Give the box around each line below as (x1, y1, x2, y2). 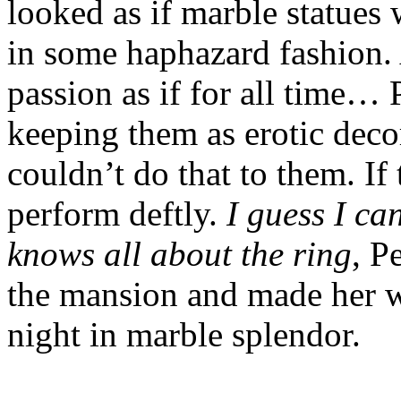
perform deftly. (7, 193, 226, 233)
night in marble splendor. (7, 314, 361, 354)
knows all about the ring (7, 234, 352, 273)
